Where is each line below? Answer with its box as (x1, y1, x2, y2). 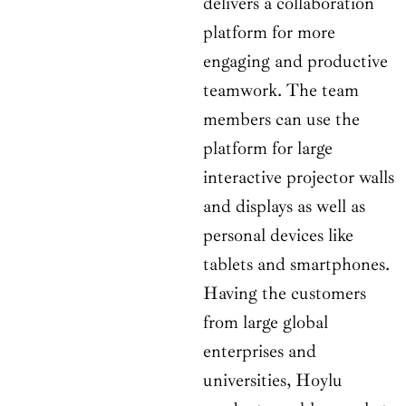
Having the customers (203, 282, 366, 305)
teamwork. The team (203, 79, 359, 102)
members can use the (203, 108, 360, 131)
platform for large (203, 137, 333, 160)
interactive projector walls (203, 166, 394, 189)
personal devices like (203, 224, 353, 247)
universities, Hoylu (203, 369, 343, 392)
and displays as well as (203, 195, 365, 218)
